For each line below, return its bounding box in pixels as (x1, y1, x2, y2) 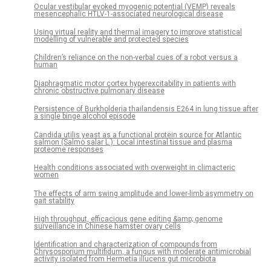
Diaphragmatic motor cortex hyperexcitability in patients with (34, 79, 236, 88)
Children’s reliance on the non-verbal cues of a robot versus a (34, 53, 238, 62)
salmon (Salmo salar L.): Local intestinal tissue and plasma (34, 137, 232, 146)
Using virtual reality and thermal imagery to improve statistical (34, 27, 242, 36)
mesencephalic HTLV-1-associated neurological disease (34, 9, 223, 18)
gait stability (34, 196, 74, 205)
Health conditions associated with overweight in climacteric (34, 163, 235, 172)
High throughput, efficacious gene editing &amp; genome (34, 215, 223, 224)
